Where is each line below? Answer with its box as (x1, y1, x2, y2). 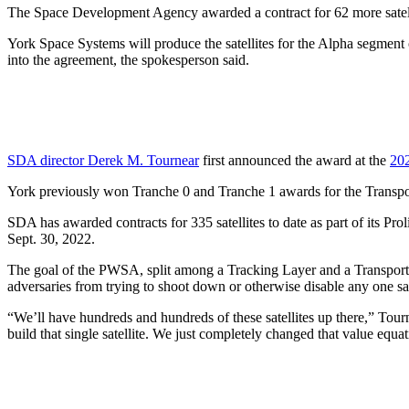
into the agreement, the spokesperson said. (7, 51, 253, 68)
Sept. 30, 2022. (7, 230, 102, 246)
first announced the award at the (199, 152, 390, 168)
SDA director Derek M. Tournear (7, 152, 199, 168)
